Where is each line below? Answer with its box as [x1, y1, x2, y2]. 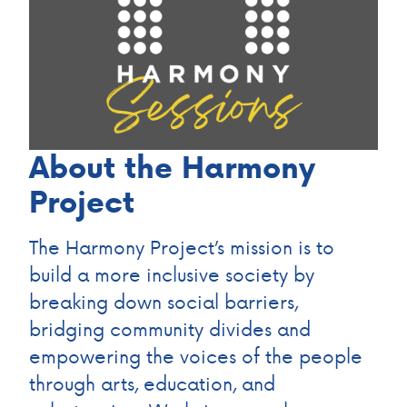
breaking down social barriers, [29, 288, 298, 314]
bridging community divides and [29, 315, 311, 342]
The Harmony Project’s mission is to [29, 233, 334, 260]
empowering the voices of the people [29, 342, 362, 369]
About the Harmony [29, 146, 315, 188]
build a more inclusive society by [29, 261, 314, 287]
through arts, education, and [29, 370, 275, 396]
